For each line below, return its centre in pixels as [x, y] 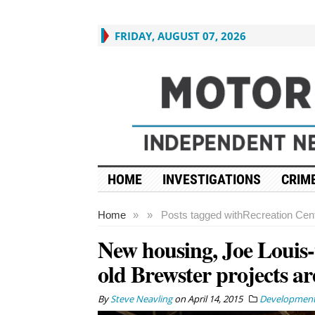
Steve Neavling [141, 298]
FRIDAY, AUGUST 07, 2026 [180, 36]
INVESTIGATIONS [211, 179]
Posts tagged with [201, 214]
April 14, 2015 [215, 298]
